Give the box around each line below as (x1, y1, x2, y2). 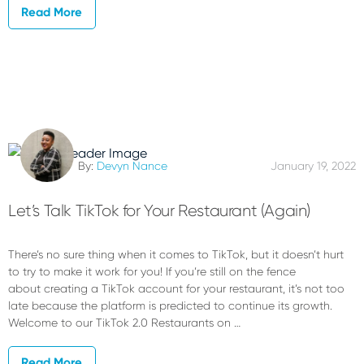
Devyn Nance (96, 158, 167, 172)
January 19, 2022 (271, 158, 356, 172)
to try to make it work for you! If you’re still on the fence (8, 264, 296, 278)
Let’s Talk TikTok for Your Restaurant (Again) (8, 201, 310, 220)
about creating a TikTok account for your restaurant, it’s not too (8, 281, 344, 295)
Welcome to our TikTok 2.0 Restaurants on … (8, 315, 240, 329)
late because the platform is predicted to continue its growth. (8, 298, 332, 312)
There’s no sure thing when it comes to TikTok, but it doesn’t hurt (8, 247, 344, 261)
